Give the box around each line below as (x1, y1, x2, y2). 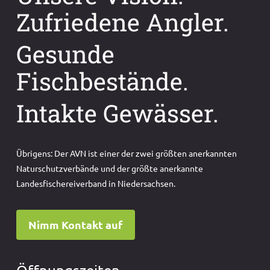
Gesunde (16, 38, 115, 71)
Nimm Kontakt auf (28, 218, 124, 232)
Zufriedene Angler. (16, 6, 230, 39)
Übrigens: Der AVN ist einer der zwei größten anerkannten (16, 148, 237, 159)
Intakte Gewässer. (16, 97, 219, 130)
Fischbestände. (16, 65, 189, 98)
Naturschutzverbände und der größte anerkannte (16, 163, 204, 174)
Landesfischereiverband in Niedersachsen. (16, 178, 176, 189)
